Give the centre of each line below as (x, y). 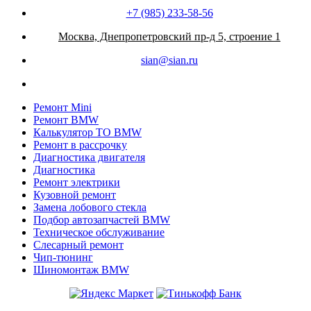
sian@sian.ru (169, 60)
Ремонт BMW (66, 120)
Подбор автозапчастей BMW (102, 220)
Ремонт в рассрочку (80, 145)
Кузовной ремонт (75, 195)
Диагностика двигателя (89, 158)
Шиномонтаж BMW (81, 270)
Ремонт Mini (62, 108)
